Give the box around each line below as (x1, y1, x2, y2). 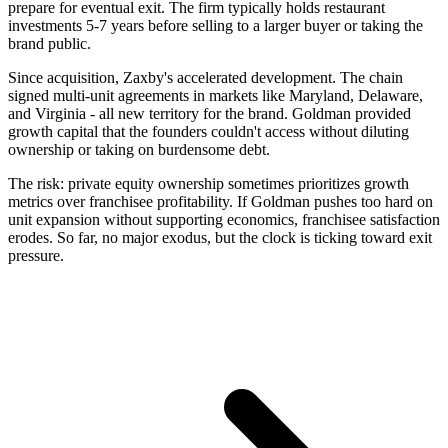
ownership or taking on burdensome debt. (8, 140, 270, 158)
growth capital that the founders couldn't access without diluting (8, 122, 409, 140)
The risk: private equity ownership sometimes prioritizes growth (8, 174, 409, 192)
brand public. (8, 34, 91, 52)
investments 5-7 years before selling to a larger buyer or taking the (8, 16, 423, 34)
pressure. (8, 246, 64, 264)
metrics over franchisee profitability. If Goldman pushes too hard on (8, 192, 433, 210)
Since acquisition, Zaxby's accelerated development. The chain (8, 68, 403, 86)
